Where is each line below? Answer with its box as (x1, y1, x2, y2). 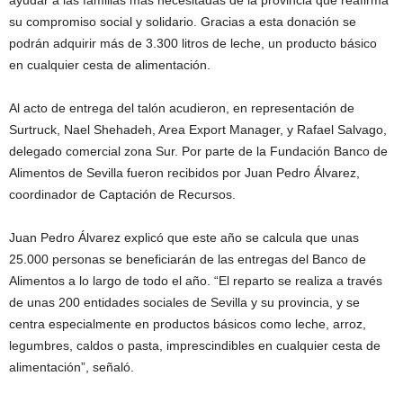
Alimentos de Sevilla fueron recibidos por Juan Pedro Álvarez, (9, 165, 360, 180)
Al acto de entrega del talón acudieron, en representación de (9, 100, 354, 115)
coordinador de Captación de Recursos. (9, 186, 236, 201)
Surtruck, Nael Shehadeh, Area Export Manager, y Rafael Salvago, (9, 121, 387, 137)
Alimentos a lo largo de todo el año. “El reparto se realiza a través (9, 273, 382, 288)
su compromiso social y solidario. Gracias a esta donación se (9, 13, 356, 29)
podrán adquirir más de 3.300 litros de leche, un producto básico (9, 35, 377, 50)
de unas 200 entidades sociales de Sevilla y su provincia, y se (9, 294, 360, 309)
